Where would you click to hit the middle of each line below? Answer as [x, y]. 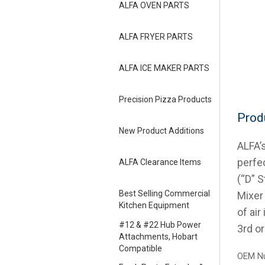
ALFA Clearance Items [160, 162]
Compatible [140, 249]
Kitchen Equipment [154, 206]
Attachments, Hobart [158, 237]
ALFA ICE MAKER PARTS [164, 68]
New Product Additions [161, 131]
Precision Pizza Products [165, 100]
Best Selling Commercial [164, 194]
